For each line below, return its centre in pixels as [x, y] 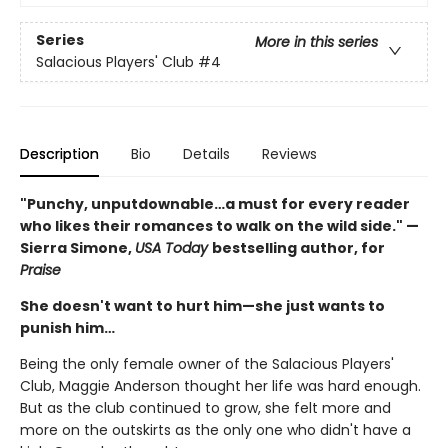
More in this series [316, 42]
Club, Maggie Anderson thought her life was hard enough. [220, 385]
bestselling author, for [298, 247]
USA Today [173, 247]
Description [59, 153]
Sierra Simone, [77, 247]
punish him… [67, 327]
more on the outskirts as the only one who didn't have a [215, 429]
